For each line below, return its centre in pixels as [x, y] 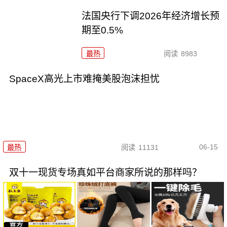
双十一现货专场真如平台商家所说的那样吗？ [105, 173]
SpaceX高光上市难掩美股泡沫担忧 [84, 79]
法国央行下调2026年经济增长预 [151, 16]
